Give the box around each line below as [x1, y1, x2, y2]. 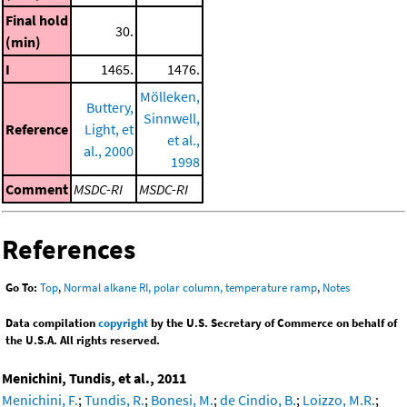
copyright [98, 314, 148, 331]
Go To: [5, 279, 37, 295]
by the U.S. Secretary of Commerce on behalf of [148, 314, 397, 331]
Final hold [5, 10, 68, 29]
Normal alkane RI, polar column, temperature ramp [64, 279, 317, 295]
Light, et [84, 119, 134, 138]
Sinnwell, [144, 108, 200, 127]
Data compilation [5, 314, 98, 331]
